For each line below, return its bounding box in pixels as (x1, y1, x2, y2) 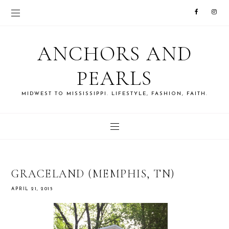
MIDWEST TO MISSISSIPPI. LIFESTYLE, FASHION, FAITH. (21, 91, 208, 97)
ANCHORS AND (37, 41, 192, 66)
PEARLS (77, 66, 152, 90)
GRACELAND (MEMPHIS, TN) (11, 167, 175, 180)
